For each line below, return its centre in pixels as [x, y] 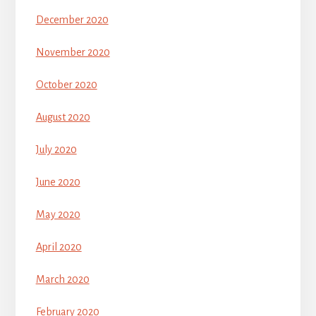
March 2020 [62, 280]
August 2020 [63, 117]
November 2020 [73, 53]
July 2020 [56, 150]
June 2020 [58, 182]
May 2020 [58, 215]
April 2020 [59, 247]
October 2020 [66, 85]
